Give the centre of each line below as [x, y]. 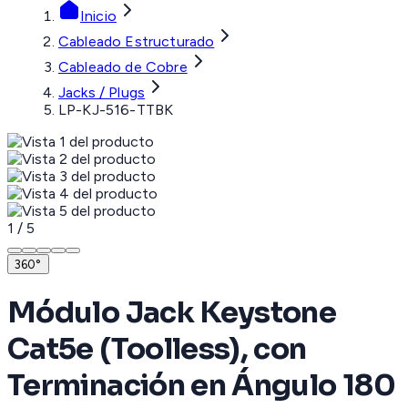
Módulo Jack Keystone [172, 312]
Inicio [98, 16]
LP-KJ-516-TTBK [116, 110]
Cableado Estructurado [137, 42]
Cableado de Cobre [123, 67]
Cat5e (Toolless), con [157, 348]
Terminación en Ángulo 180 [201, 385]
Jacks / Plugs [102, 93]
